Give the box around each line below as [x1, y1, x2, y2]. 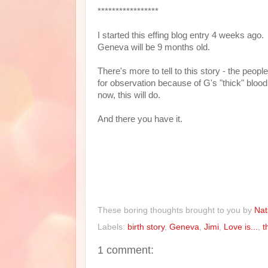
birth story [127, 222, 165, 232]
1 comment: [98, 243, 154, 256]
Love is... [224, 222, 258, 232]
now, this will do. [98, 90, 163, 100]
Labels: [98, 222, 127, 232]
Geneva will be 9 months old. [98, 42, 212, 52]
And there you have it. [98, 114, 182, 124]
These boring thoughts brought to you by [98, 205, 254, 215]
